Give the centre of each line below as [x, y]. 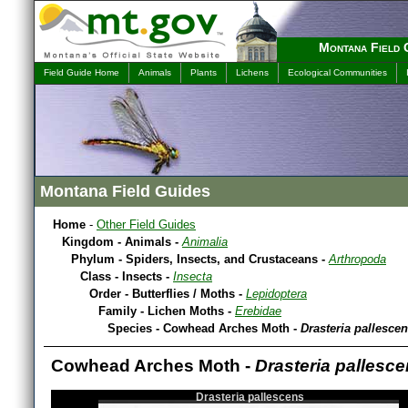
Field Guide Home [82, 72]
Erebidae [258, 311]
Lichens [252, 72]
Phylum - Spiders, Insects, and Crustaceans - [200, 259]
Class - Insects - [127, 276]
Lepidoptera [276, 294]
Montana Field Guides [125, 191]
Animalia [205, 242]
